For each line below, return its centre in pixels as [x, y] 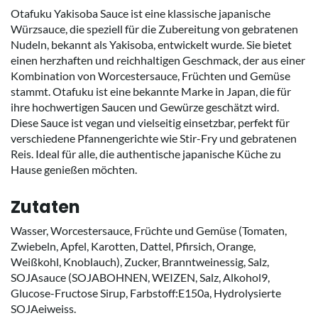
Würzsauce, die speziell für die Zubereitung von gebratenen [154, 28]
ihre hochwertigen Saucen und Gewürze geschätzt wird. [145, 106]
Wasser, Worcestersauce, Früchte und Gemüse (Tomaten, [149, 230]
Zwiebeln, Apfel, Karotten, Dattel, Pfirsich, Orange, [133, 246]
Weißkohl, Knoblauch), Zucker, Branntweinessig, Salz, [140, 261]
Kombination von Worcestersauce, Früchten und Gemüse [150, 75]
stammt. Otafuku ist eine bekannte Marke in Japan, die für [151, 91]
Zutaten [45, 207]
